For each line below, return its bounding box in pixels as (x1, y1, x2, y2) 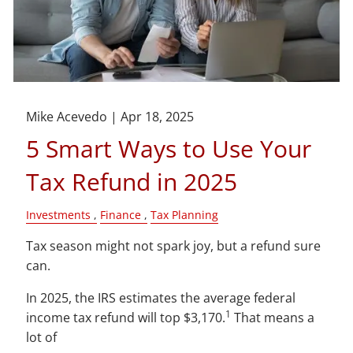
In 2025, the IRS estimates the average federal (26, 289, 296, 307)
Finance (100, 207, 142, 223)
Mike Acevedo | (26, 108, 121, 126)
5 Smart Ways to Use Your (26, 132, 312, 165)
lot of (26, 329, 58, 347)
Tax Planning (150, 207, 219, 223)
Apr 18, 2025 (121, 108, 195, 126)
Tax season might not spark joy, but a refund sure (26, 237, 321, 255)
